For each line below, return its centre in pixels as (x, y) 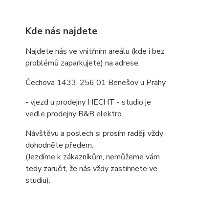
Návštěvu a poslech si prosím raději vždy (94, 133)
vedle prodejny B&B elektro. (74, 114)
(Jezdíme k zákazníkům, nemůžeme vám (93, 157)
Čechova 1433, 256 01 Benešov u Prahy (96, 83)
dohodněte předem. (59, 145)
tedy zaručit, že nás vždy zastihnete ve (91, 169)
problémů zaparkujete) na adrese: (83, 63)
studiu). (38, 180)
